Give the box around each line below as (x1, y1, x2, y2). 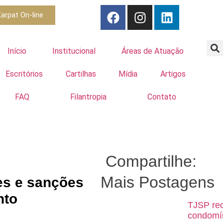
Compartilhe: (106, 152, 197, 170)
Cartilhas (65, 69, 96, 79)
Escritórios (5, 69, 43, 79)
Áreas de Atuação (121, 46, 184, 56)
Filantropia (70, 92, 107, 102)
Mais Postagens (101, 173, 215, 191)
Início (7, 46, 26, 56)
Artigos (160, 69, 186, 79)
